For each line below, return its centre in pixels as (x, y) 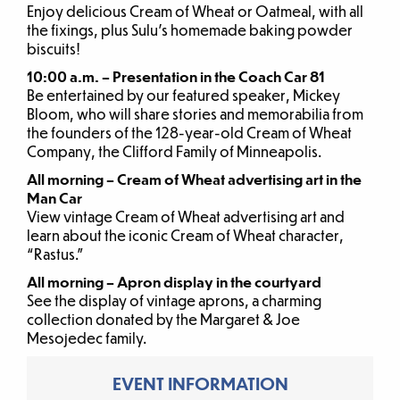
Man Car (54, 198)
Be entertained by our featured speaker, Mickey (183, 96)
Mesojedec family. (87, 338)
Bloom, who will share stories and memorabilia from (195, 114)
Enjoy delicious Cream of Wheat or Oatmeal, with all (195, 12)
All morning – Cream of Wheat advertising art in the (194, 179)
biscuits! (54, 49)
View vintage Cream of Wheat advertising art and (186, 217)
